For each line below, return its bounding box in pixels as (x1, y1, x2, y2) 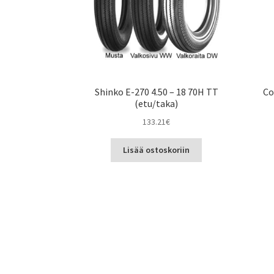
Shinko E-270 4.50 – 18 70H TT (94, 86, 218, 98)
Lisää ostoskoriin (123, 144, 190, 156)
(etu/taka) (135, 97, 179, 110)
